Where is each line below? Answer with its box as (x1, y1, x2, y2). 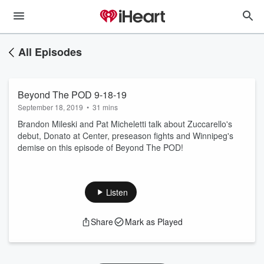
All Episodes (18, 44, 82, 60)
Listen (105, 186, 128, 198)
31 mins (93, 102, 118, 112)
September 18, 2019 (18, 102, 83, 112)
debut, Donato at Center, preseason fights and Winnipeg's (18, 130, 233, 141)
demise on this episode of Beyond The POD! (18, 141, 183, 153)
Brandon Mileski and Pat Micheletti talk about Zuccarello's (18, 118, 232, 130)
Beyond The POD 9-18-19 (18, 88, 127, 101)
